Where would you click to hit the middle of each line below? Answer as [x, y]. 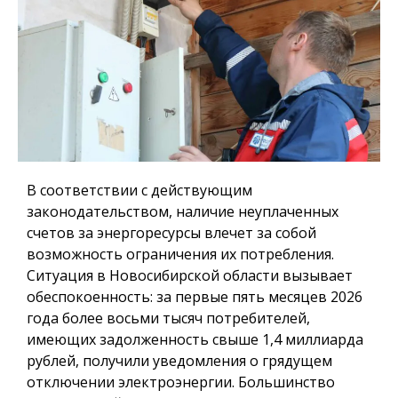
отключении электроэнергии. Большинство [181, 382]
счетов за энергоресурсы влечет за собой [171, 233]
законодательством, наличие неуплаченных [183, 212]
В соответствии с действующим [139, 191]
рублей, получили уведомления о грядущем [179, 361]
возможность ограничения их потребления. [180, 255]
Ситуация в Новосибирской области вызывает [190, 276]
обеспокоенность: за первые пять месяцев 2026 [195, 297]
